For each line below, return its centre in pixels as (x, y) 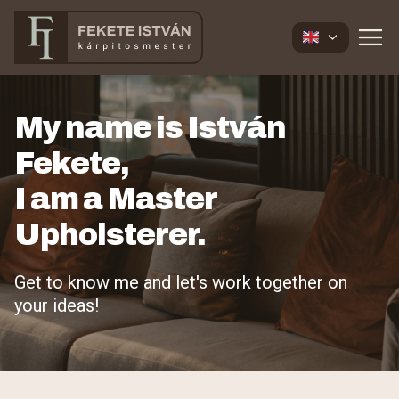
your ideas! (57, 305)
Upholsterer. (110, 235)
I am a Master (115, 199)
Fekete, (72, 163)
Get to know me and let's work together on (181, 282)
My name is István (150, 128)
